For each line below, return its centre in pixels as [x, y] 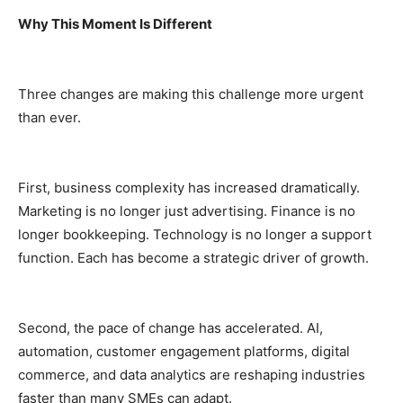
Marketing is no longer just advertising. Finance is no [187, 210]
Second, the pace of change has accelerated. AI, [170, 327]
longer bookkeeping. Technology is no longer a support [195, 234]
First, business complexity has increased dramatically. [189, 187]
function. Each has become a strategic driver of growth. [193, 257]
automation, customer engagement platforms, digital [184, 351]
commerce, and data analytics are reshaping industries [192, 374]
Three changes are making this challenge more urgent [191, 94]
